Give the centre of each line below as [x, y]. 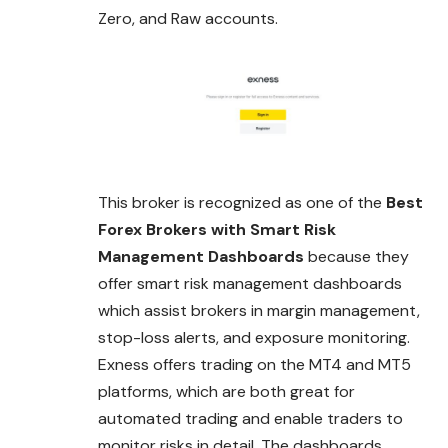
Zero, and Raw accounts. [188, 19]
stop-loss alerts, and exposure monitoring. [254, 337]
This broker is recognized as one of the [242, 202]
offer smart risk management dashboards [250, 283]
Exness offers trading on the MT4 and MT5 [254, 364]
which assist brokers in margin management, [259, 310]
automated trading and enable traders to [250, 418]
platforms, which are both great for [226, 391]
